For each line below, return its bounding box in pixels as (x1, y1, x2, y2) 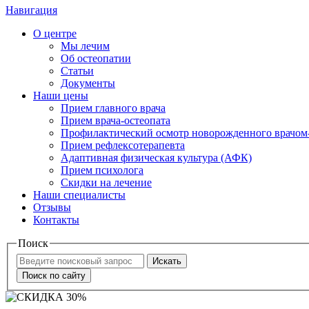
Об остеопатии (61, 52, 131, 64)
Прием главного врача (61, 102, 166, 114)
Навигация (6, 4, 57, 16)
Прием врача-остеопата (61, 114, 170, 126)
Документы (61, 77, 115, 89)
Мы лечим (61, 40, 110, 52)
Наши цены (33, 90, 88, 101)
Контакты (33, 214, 79, 226)
